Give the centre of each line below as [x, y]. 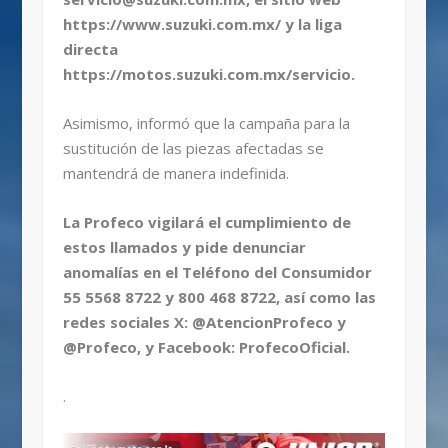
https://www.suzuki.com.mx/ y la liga [202, 24]
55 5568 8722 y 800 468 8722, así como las [219, 297]
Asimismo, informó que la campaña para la [206, 123]
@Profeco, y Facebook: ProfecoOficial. [206, 347]
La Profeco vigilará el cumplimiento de [206, 222]
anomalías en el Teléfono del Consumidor [217, 272]
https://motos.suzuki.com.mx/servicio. [208, 74]
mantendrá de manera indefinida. [175, 173]
